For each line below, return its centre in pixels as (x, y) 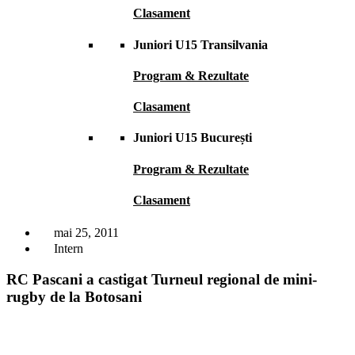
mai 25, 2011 (86, 233)
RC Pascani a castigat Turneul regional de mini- (162, 279)
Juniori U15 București (193, 138)
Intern (69, 249)
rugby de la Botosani (74, 296)
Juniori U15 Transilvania (200, 44)
